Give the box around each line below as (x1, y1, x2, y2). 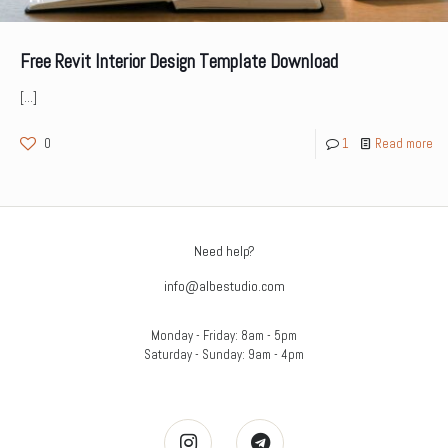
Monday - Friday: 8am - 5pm (151, 326, 297, 344)
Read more (375, 134, 433, 152)
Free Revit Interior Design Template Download (20, 48, 338, 74)
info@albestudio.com (163, 276, 285, 295)
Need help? (193, 241, 255, 260)
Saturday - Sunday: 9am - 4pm (144, 345, 304, 363)
